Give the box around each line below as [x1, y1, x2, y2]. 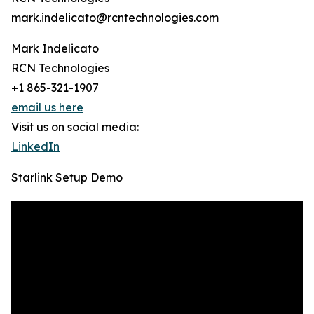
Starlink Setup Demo [11, 170, 123, 185]
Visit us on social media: [11, 120, 139, 135]
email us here [11, 100, 83, 115]
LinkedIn [11, 139, 60, 154]
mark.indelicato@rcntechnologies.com [11, 11, 219, 25]
